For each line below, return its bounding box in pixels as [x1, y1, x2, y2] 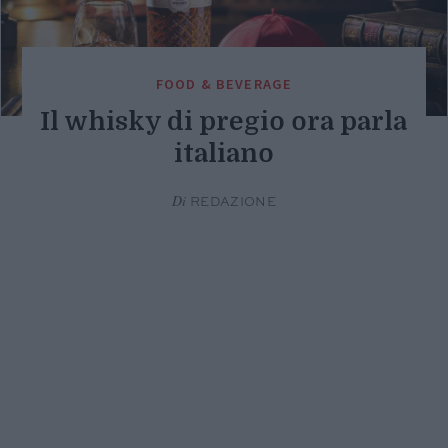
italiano [173, 139, 274, 169]
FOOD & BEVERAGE [155, 75, 293, 94]
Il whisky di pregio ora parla [40, 107, 408, 137]
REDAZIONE [186, 196, 277, 210]
